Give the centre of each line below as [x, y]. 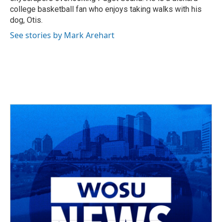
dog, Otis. [26, 20]
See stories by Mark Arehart [62, 35]
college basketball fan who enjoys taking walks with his [106, 9]
